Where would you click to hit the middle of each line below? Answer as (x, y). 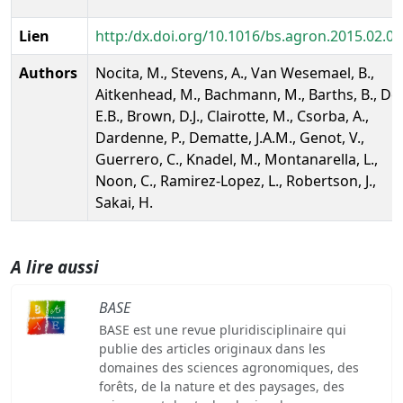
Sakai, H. (124, 202)
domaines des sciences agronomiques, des (228, 367)
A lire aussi (55, 266)
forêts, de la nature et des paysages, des (221, 386)
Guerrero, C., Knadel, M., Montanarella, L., (237, 159)
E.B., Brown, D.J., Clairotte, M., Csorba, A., (232, 116)
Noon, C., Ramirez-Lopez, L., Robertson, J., (236, 180)
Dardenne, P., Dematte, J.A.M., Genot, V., (230, 137)
